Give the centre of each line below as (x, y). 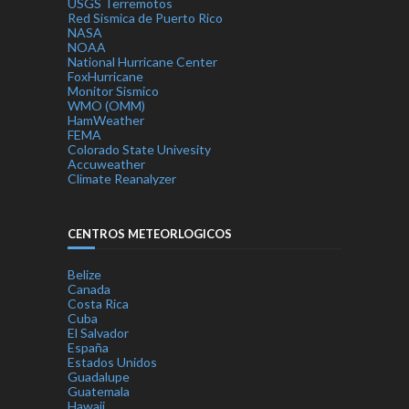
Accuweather (106, 164)
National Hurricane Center (142, 62)
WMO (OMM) (106, 106)
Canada (89, 289)
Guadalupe (99, 377)
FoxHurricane (105, 77)
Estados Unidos (112, 362)
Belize (84, 275)
